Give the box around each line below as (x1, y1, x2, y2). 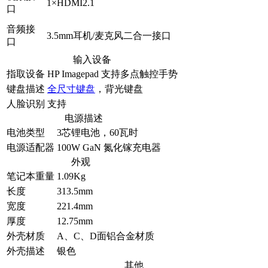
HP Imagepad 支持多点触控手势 (47, 68, 178, 79)
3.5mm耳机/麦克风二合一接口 (47, 30, 171, 41)
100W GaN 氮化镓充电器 (57, 142, 161, 153)
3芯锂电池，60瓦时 (57, 127, 138, 138)
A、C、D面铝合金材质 (57, 230, 154, 241)
